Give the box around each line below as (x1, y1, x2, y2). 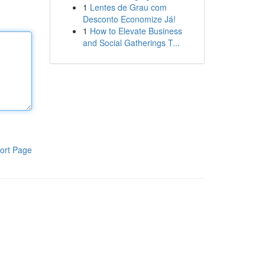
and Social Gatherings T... (82, 37, 180, 49)
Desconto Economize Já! (82, 13, 176, 25)
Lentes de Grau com (89, 1, 167, 13)
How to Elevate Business (89, 25, 182, 37)
